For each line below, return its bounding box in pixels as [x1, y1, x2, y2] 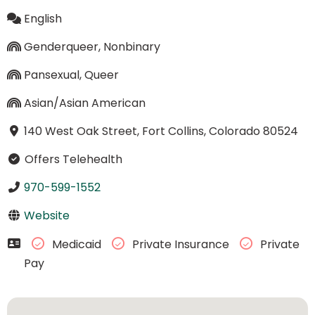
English [23, 10, 62, 27]
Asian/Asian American [23, 94, 146, 111]
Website [23, 207, 70, 224]
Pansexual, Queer [23, 66, 119, 83]
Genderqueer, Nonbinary [23, 38, 160, 55]
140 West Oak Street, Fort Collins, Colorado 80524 [23, 122, 298, 139]
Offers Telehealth [21, 150, 122, 167]
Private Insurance [129, 236, 232, 253]
